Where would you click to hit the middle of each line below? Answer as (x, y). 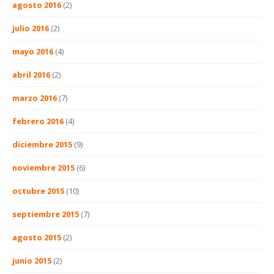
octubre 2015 (38, 191)
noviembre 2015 (43, 167)
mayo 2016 (33, 51)
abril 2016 (31, 74)
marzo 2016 (35, 98)
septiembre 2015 (46, 214)
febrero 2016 (38, 121)
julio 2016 (31, 28)
